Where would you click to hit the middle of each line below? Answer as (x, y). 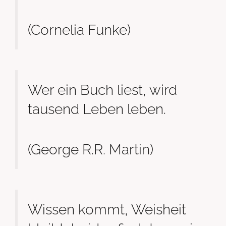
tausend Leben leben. (97, 109)
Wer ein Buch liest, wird (102, 90)
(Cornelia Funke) (79, 30)
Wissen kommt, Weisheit (107, 210)
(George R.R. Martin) (91, 149)
